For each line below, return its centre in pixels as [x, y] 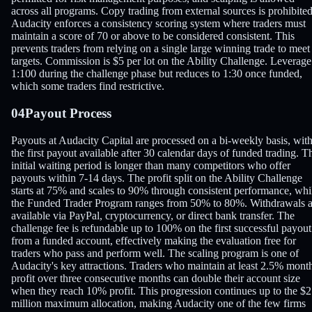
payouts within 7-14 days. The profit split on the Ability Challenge [157, 178]
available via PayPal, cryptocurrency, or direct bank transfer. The [153, 215]
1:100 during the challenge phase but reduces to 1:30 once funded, [157, 74]
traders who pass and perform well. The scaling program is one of [155, 253]
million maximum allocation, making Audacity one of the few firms [158, 303]
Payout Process [68, 113]
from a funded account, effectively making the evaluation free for [154, 240]
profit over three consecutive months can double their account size [156, 278]
